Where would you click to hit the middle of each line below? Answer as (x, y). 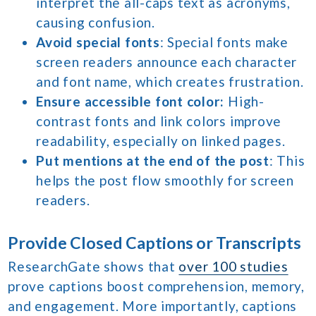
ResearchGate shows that (93, 267)
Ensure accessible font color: (130, 102)
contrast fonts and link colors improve (159, 121)
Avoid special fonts (98, 42)
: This (287, 161)
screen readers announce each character (167, 62)
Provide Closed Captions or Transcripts (155, 243)
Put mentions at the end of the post (153, 161)
